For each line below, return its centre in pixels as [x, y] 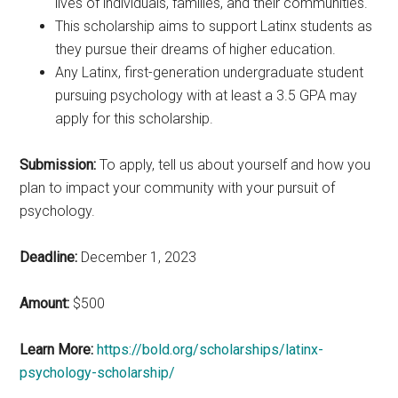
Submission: [58, 164]
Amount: [45, 303]
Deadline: [49, 257]
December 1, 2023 [137, 257]
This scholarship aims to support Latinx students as [214, 26]
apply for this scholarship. [135, 118]
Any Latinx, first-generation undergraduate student [210, 72]
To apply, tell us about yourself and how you [234, 164]
